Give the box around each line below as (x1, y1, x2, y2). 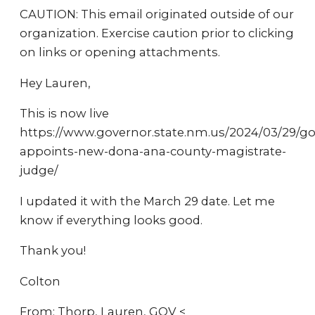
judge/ (20, 163, 58, 177)
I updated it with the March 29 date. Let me (20, 193, 275, 208)
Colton (20, 274, 60, 288)
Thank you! (20, 243, 86, 257)
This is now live (20, 106, 109, 120)
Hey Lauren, (20, 75, 91, 90)
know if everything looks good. (20, 212, 202, 227)
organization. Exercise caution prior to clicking (20, 26, 294, 40)
